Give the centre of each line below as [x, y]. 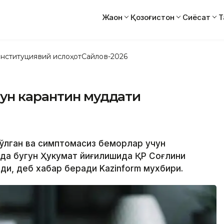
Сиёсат [196, 17]
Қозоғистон [152, 17]
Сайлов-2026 [104, 56]
